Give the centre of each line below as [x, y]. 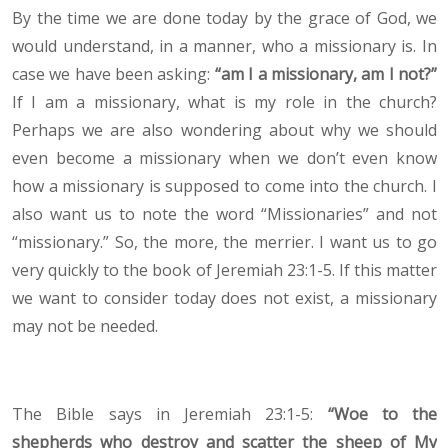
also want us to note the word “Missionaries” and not [224, 214]
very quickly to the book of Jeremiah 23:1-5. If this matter [224, 270]
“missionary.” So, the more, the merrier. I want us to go [224, 242]
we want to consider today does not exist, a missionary [224, 298]
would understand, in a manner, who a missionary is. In [224, 46]
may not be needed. [85, 326]
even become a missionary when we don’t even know [224, 158]
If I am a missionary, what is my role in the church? [224, 102]
